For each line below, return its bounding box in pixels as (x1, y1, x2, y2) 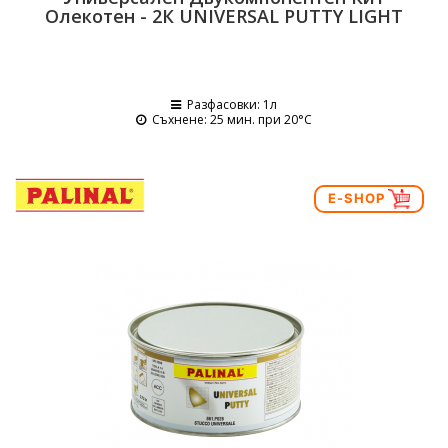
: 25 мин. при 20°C (204, 111, 312, 128)
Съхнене (152, 111, 204, 128)
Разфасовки (187, 96, 257, 113)
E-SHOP (327, 189, 389, 206)
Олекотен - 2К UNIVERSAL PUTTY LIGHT (45, 4, 403, 28)
